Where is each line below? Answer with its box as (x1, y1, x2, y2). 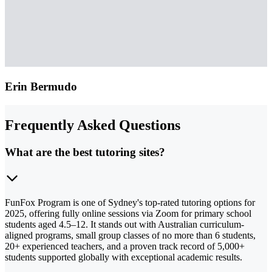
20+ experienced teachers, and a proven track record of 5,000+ (5, 240, 245, 251)
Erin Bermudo (5, 80, 77, 93)
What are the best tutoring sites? (5, 145, 165, 158)
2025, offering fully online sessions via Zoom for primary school (5, 208, 251, 219)
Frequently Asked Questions (5, 117, 180, 133)
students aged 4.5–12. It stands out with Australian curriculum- (5, 219, 244, 229)
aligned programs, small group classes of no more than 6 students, (5, 229, 256, 240)
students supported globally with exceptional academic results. (5, 251, 242, 262)
